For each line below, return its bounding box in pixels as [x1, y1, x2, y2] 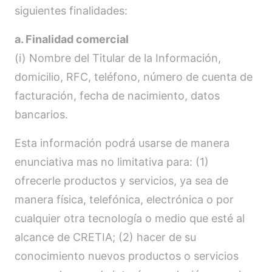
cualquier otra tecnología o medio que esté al [15, 212, 245, 225]
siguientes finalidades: [15, 4, 127, 17]
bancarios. [15, 108, 68, 121]
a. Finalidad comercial [15, 33, 129, 46]
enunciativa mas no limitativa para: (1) [15, 155, 209, 168]
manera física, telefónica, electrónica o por [15, 193, 234, 206]
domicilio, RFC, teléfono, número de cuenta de [15, 70, 253, 83]
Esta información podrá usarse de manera [15, 137, 229, 149]
